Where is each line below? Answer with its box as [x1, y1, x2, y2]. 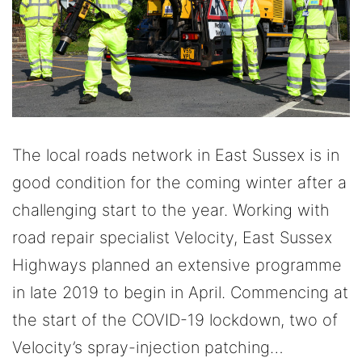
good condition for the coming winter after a [12, 172, 347, 192]
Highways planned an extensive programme [12, 255, 342, 275]
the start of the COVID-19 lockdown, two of [12, 309, 338, 330]
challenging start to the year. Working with [12, 200, 330, 220]
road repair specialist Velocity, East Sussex [12, 227, 332, 247]
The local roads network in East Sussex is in [12, 145, 339, 165]
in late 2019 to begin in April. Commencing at [12, 282, 348, 302]
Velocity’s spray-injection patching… [12, 337, 284, 357]
